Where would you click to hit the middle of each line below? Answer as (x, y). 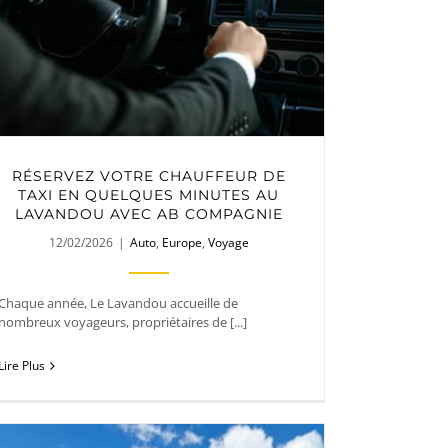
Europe (181, 242)
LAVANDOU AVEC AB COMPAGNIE (148, 213)
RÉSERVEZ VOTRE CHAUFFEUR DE (148, 175)
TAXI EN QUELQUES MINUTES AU (149, 194)
